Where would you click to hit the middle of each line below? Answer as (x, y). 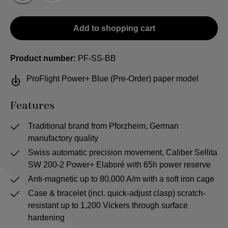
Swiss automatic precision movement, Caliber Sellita (123, 152)
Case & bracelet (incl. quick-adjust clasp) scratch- (117, 193)
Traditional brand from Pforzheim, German (104, 126)
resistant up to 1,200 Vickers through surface (108, 205)
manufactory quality (63, 138)
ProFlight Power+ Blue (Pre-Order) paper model (112, 79)
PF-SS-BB (97, 58)
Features (32, 106)
